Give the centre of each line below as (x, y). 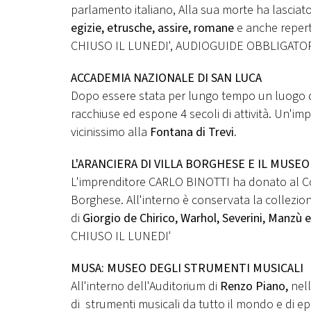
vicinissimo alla (110, 132)
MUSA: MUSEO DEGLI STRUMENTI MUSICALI (187, 268)
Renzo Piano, (254, 286)
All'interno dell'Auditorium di (145, 286)
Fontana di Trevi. (195, 132)
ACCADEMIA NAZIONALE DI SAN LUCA (166, 78)
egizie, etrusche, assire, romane (154, 28)
